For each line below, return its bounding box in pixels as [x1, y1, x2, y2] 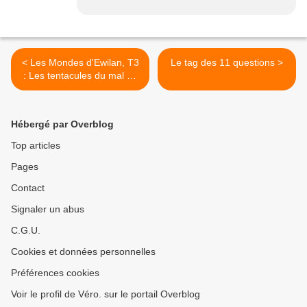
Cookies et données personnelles [11, 246, 156, 258]
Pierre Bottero [50, 83, 110, 95]
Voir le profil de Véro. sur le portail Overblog [11, 288, 200, 300]
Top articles [11, 140, 60, 151]
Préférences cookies [11, 267, 99, 279]
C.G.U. [11, 225, 40, 236]
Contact [11, 182, 45, 194]
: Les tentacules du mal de [23, 70, 138, 82]
